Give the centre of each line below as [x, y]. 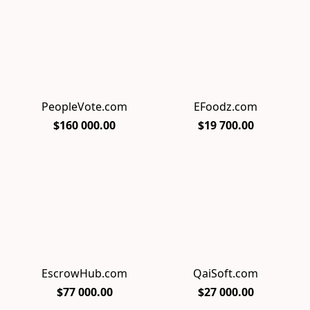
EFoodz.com [226, 107]
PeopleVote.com [84, 107]
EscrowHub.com [84, 274]
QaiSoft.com [226, 274]
